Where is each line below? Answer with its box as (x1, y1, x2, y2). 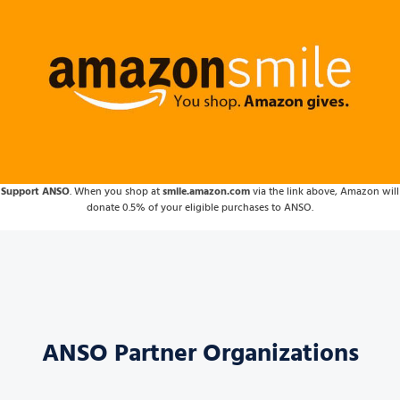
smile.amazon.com (162, 183, 250, 200)
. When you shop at (70, 183, 162, 200)
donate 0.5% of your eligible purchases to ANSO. (87, 199, 313, 216)
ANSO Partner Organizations (41, 334, 359, 375)
